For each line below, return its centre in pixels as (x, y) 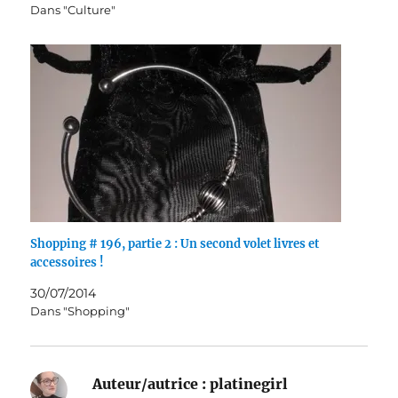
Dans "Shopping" (80, 311)
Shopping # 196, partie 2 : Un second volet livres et (175, 244)
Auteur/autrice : (150, 384)
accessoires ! (68, 263)
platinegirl (247, 384)
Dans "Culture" (73, 10)
